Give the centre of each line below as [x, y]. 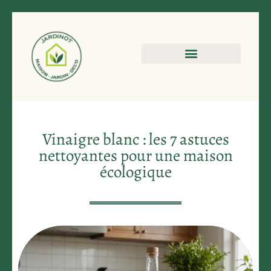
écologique [135, 171]
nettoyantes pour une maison [135, 155]
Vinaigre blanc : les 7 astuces [135, 139]
